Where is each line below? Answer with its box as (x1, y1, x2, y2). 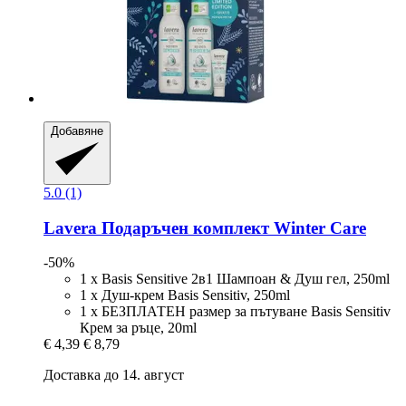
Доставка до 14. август (43, 367, 184, 383)
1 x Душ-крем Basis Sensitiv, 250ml (80, 287, 290, 304)
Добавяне (51, 124, 103, 139)
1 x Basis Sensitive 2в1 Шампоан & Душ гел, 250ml (80, 271, 390, 287)
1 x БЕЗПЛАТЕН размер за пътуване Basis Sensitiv (80, 304, 391, 320)
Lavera (43, 217, 97, 237)
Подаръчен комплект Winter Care (97, 217, 366, 237)
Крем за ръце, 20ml (80, 320, 197, 336)
